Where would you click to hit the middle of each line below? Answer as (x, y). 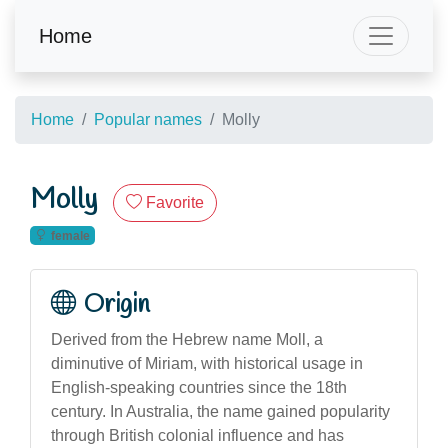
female (70, 235)
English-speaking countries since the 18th (199, 387)
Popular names (148, 119)
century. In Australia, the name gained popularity (220, 411)
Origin (117, 304)
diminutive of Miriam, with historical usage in (207, 363)
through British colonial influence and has (197, 435)
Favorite (175, 202)
